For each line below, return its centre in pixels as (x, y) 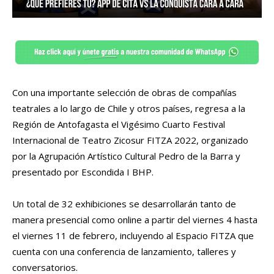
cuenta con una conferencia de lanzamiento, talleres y (124, 251)
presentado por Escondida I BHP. (83, 172)
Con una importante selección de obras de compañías (124, 92)
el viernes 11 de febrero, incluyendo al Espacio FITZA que (133, 235)
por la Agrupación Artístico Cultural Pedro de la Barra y (126, 156)
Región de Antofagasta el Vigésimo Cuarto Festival (119, 124)
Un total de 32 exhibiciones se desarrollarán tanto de (124, 203)
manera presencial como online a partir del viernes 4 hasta (135, 219)
